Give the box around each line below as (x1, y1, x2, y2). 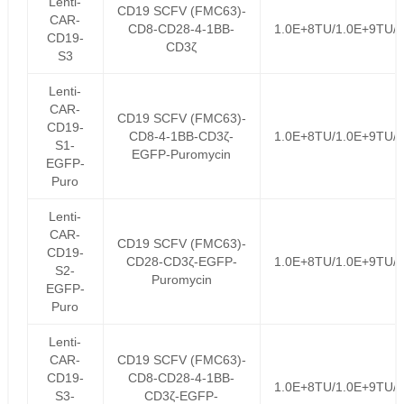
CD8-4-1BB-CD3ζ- (129, 129, 234, 143)
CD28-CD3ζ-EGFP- (125, 254, 237, 269)
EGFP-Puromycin (132, 147, 232, 161)
